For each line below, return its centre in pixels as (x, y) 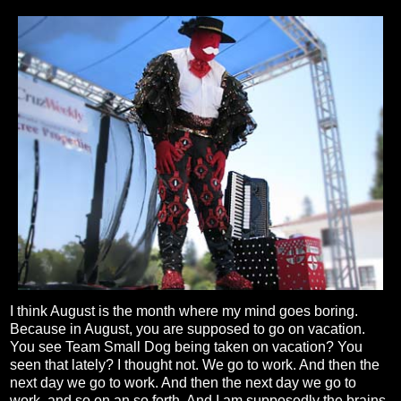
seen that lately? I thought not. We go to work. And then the (195, 365)
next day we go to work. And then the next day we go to (183, 383)
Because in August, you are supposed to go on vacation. (188, 329)
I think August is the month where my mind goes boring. (184, 311)
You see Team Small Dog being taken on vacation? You (186, 347)
